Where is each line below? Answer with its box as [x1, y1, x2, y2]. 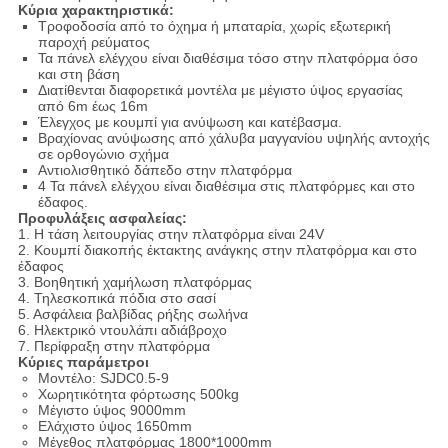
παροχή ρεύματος [37, 34, 150, 51]
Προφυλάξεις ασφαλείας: [17, 210, 187, 227]
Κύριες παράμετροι [17, 354, 149, 371]
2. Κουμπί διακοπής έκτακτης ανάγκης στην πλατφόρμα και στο [17, 242, 417, 259]
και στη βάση [37, 66, 120, 83]
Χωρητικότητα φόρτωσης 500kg [37, 386, 239, 403]
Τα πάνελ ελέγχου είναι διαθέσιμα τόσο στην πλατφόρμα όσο [37, 50, 418, 67]
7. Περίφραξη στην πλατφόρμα [17, 338, 210, 355]
